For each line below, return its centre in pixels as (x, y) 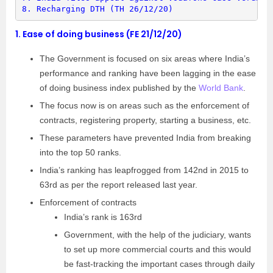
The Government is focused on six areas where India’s (145, 58)
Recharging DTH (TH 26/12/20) (105, 9)
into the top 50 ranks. (80, 152)
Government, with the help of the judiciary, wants (158, 235)
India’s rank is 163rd (103, 217)
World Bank (221, 88)
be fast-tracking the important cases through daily (159, 264)
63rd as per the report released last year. (119, 185)
